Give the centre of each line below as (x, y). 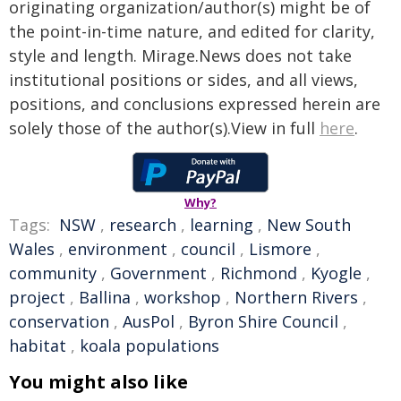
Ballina (105, 297)
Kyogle (336, 273)
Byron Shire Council (263, 321)
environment (118, 249)
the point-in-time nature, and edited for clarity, (192, 31)
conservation (59, 321)
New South (309, 225)
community (53, 273)
